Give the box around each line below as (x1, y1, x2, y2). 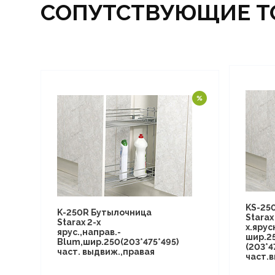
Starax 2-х (57, 217, 101, 227)
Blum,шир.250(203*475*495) (57, 236, 179, 247)
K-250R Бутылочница (57, 207, 152, 217)
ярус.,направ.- (57, 227, 121, 237)
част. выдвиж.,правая (57, 246, 155, 257)
